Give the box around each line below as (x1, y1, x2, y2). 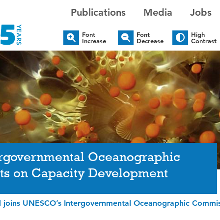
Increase (82, 37, 107, 45)
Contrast (191, 37, 217, 45)
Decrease (137, 37, 164, 45)
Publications (71, 6, 126, 18)
